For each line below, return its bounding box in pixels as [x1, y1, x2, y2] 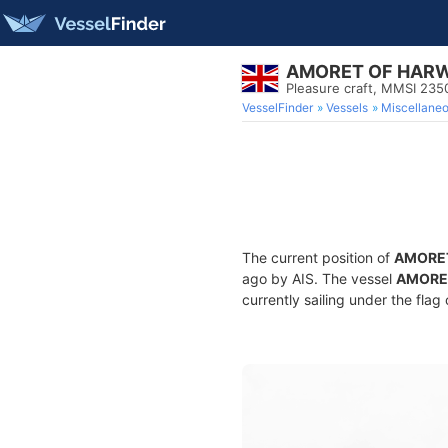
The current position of [242, 249, 394, 266]
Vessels [326, 100, 368, 115]
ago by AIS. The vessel [242, 270, 396, 287]
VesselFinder [242, 100, 313, 115]
